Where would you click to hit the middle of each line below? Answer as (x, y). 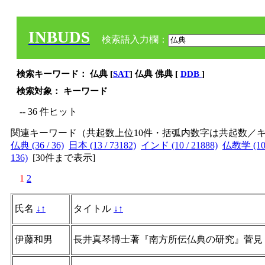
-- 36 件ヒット (49, 112)
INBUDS (59, 37)
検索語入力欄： (134, 39)
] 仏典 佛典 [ (155, 74)
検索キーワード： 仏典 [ (65, 74)
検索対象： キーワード (62, 91)
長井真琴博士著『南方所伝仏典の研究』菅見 (168, 239)
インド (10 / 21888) (179, 145)
